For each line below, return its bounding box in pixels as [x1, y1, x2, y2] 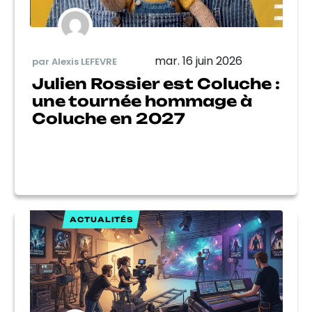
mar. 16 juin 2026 [155, 53, 242, 69]
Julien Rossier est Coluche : [32, 75, 280, 93]
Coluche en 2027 [32, 109, 185, 127]
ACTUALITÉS [69, 215, 133, 224]
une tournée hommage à [32, 92, 252, 110]
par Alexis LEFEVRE [32, 54, 117, 68]
